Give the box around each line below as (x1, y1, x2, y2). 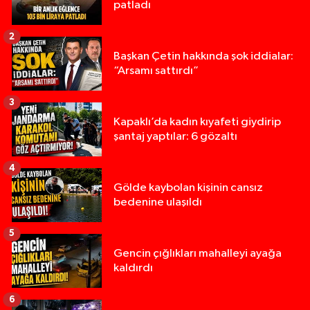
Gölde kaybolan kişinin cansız (113, 181, 263, 194)
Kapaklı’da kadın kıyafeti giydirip (113, 116, 281, 128)
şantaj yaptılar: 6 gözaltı (113, 130, 237, 143)
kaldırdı (113, 262, 153, 274)
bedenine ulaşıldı (113, 196, 202, 208)
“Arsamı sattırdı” (113, 64, 199, 77)
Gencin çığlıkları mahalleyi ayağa (113, 247, 282, 259)
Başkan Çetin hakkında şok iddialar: (113, 50, 293, 62)
